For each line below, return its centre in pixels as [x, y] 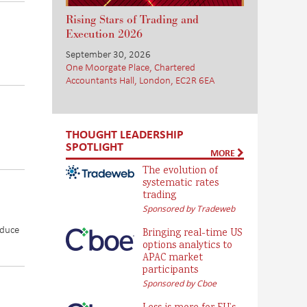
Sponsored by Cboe [180, 283]
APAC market [173, 258]
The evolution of [180, 171]
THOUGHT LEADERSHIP [125, 134]
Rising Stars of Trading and [132, 20]
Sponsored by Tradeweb [189, 209]
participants [170, 271]
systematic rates [181, 184]
